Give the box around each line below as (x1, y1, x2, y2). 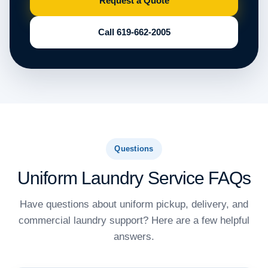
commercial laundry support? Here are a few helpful (19, 215, 249, 227)
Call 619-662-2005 (98, 27, 170, 38)
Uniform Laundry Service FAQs (17, 168, 251, 188)
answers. (114, 231, 154, 243)
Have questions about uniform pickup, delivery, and (20, 199, 248, 211)
